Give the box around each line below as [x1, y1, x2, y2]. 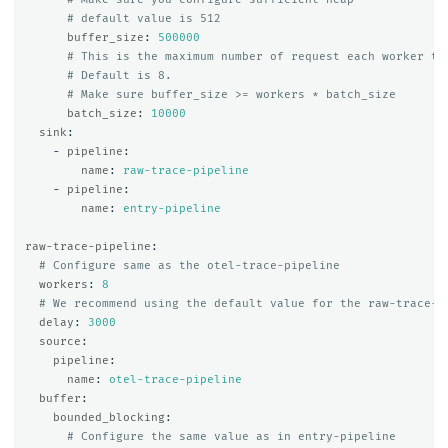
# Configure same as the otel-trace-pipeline [38, 259, 340, 273]
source [38, 335, 81, 349]
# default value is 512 [66, 12, 221, 26]
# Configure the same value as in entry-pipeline [66, 430, 396, 444]
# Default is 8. [66, 69, 172, 83]
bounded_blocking [52, 411, 165, 425]
